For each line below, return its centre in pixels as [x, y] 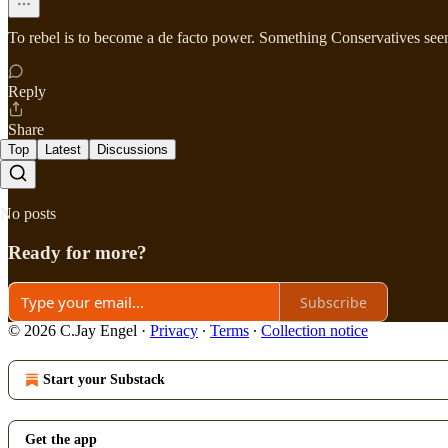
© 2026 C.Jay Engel [72, 331]
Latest [63, 149]
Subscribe [333, 302]
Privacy [174, 331]
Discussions [132, 149]
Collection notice [314, 331]
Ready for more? [77, 252]
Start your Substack [104, 380]
